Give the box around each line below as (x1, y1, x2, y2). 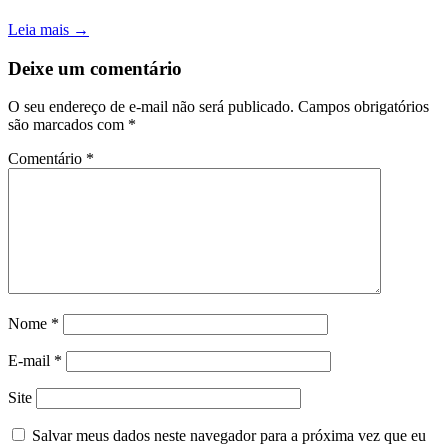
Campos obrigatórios (298, 98, 429, 116)
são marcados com (8, 116, 128, 134)
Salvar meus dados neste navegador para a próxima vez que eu (32, 427, 426, 445)
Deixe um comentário (8, 57, 182, 79)
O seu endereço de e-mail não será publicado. (8, 98, 294, 116)
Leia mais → (8, 20, 89, 38)
